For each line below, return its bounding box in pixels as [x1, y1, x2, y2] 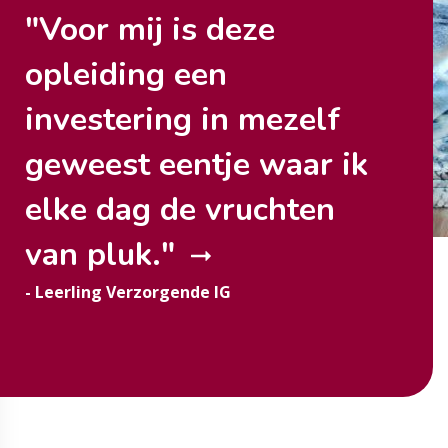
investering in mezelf [25, 98, 340, 141]
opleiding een [25, 53, 227, 96]
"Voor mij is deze [25, 8, 275, 51]
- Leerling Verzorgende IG [25, 281, 231, 303]
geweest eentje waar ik [25, 143, 368, 186]
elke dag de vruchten [25, 188, 335, 231]
